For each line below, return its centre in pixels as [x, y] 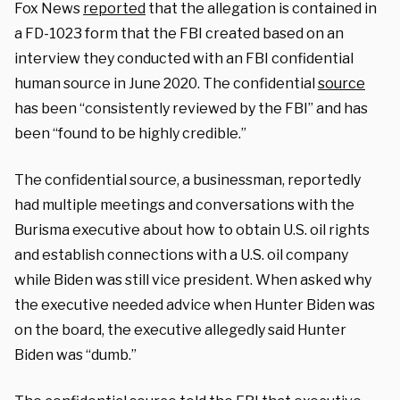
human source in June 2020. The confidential [166, 83]
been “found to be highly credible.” [130, 133]
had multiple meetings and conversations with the [184, 204]
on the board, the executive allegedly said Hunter [180, 329]
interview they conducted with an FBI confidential [184, 58]
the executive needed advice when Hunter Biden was [195, 304]
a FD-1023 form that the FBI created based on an [179, 33]
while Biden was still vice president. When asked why [193, 279]
